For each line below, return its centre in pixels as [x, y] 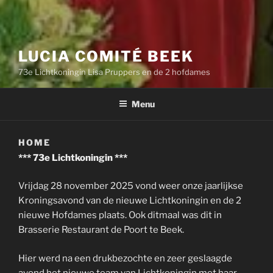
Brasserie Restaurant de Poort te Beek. [101, 230]
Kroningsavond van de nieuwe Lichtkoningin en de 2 [130, 201]
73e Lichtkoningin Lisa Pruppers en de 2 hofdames [114, 72]
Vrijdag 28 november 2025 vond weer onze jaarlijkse [131, 186]
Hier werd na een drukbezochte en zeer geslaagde [125, 258]
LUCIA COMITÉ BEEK [106, 56]
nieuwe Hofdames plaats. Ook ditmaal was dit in [120, 215]
